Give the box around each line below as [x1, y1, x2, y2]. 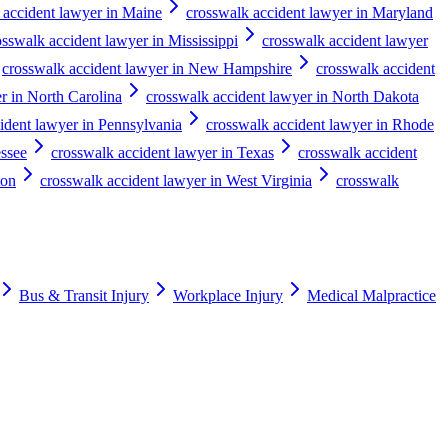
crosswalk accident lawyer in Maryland [186, 3, 433, 21]
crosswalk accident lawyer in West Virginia [40, 171, 312, 189]
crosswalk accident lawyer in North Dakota [146, 87, 419, 105]
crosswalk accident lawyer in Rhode [206, 115, 434, 133]
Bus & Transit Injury [19, 287, 149, 305]
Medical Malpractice [307, 287, 436, 305]
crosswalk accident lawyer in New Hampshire [2, 59, 292, 77]
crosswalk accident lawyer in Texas [51, 143, 274, 161]
